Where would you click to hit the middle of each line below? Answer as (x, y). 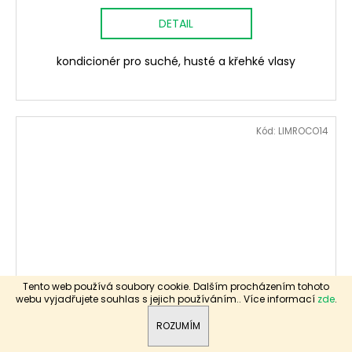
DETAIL (176, 24)
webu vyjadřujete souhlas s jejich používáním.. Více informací (166, 299)
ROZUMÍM (179, 326)
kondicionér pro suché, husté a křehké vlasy (176, 62)
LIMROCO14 (303, 132)
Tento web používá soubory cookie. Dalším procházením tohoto (176, 287)
